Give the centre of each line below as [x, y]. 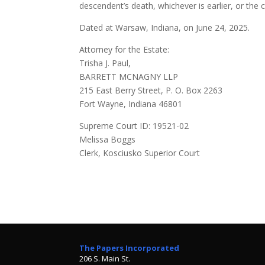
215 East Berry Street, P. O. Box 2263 [151, 90]
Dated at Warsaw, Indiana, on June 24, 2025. [165, 27]
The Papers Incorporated [130, 248]
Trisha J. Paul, [105, 63]
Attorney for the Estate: [125, 49]
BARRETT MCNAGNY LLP [129, 76]
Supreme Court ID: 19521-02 [134, 125]
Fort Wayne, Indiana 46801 [131, 104]
